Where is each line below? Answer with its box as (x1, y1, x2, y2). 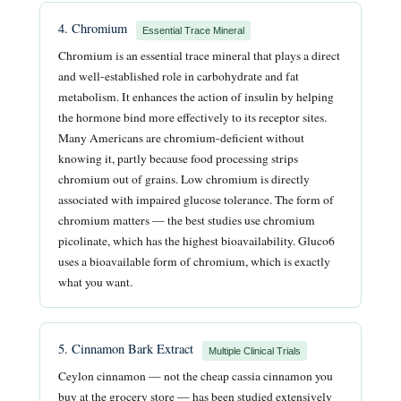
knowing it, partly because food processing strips (58, 149, 298, 166)
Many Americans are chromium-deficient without (58, 129, 304, 146)
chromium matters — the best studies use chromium (58, 211, 315, 228)
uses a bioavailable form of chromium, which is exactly (58, 252, 330, 269)
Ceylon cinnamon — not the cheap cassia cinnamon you (58, 367, 333, 384)
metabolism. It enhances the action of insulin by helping (58, 88, 334, 105)
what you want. (58, 273, 132, 290)
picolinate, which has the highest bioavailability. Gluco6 (58, 232, 335, 249)
